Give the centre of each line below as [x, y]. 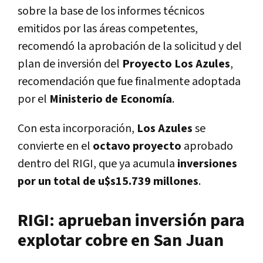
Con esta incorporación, [77, 128]
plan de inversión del [70, 64]
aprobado [207, 146]
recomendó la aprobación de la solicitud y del [130, 46]
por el [33, 99]
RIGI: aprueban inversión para [131, 220]
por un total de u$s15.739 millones [108, 181]
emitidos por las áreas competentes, [108, 28]
